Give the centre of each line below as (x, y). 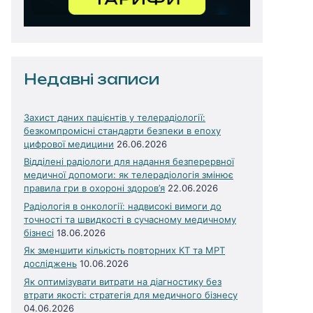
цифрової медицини (69, 144)
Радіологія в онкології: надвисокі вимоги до (123, 206)
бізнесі (39, 232)
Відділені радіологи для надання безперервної (129, 161)
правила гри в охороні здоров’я (94, 188)
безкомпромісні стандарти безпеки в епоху (122, 130)
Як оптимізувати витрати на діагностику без (123, 281)
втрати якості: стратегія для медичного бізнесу (131, 294)
